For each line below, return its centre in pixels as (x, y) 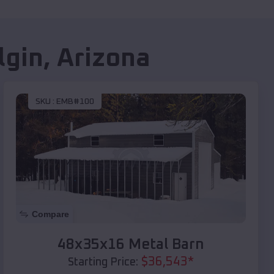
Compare (50, 214)
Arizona (104, 59)
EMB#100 (75, 102)
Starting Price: (103, 262)
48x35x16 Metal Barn (131, 244)
